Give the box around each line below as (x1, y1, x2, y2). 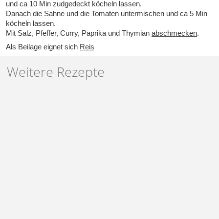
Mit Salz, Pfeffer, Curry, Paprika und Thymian (6, 29, 152, 38)
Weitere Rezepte (6, 62, 105, 81)
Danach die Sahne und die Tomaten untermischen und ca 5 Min (6, 9, 207, 18)
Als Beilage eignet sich (6, 43, 80, 51)
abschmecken (152, 29, 197, 38)
